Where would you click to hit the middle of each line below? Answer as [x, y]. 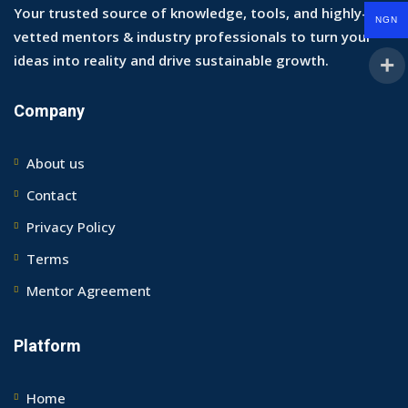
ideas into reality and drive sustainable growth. [171, 61]
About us [56, 163]
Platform [47, 347]
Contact [52, 195]
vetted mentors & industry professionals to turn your [193, 37]
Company [49, 112]
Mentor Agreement [89, 291]
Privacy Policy [71, 227]
